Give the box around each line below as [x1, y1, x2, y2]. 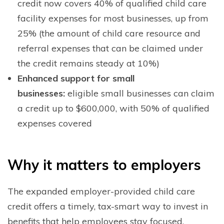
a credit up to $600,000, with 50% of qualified [17, 102, 209, 114]
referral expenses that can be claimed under [17, 42, 203, 54]
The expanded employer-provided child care [7, 185, 195, 197]
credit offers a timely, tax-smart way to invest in [7, 200, 208, 212]
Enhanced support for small [17, 72, 134, 84]
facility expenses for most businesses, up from [17, 12, 208, 24]
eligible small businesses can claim [65, 87, 214, 99]
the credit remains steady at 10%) [17, 57, 159, 69]
